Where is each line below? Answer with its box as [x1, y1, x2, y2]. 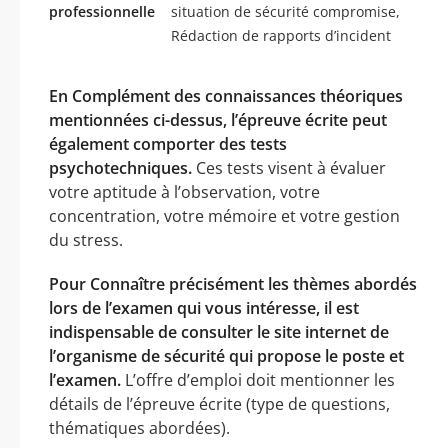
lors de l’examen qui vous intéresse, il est [49, 296, 359, 319]
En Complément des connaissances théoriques [49, 84, 403, 107]
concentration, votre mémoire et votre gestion [49, 204, 400, 227]
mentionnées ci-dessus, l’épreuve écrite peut [49, 108, 387, 131]
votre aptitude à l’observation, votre [49, 180, 320, 203]
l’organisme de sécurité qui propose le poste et [49, 344, 404, 367]
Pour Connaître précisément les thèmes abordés [49, 272, 417, 295]
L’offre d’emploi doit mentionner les [121, 368, 395, 391]
